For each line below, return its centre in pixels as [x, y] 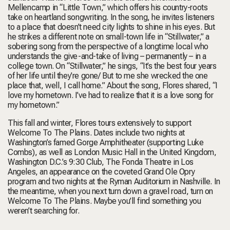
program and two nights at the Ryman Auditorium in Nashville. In [114, 181]
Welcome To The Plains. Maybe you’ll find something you [104, 201]
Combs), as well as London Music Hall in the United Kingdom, [112, 152]
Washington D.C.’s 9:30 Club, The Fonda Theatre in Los [101, 162]
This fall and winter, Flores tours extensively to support [100, 123]
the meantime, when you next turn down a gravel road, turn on [111, 191]
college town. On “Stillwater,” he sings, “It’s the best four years [112, 66]
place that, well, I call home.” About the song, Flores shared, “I [113, 85]
